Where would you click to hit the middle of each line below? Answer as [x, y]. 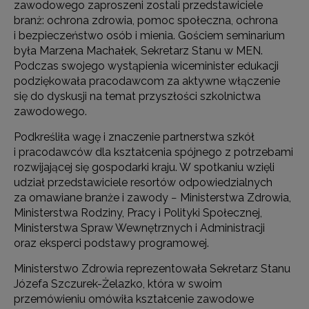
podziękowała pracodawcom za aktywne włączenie [147, 81]
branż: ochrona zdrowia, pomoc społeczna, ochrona [146, 20]
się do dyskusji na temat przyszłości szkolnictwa [137, 96]
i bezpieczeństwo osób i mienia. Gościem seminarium [149, 36]
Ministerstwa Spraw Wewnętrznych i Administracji [139, 228]
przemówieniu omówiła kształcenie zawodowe [134, 299]
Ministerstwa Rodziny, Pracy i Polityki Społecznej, [138, 213]
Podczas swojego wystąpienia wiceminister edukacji [146, 66]
